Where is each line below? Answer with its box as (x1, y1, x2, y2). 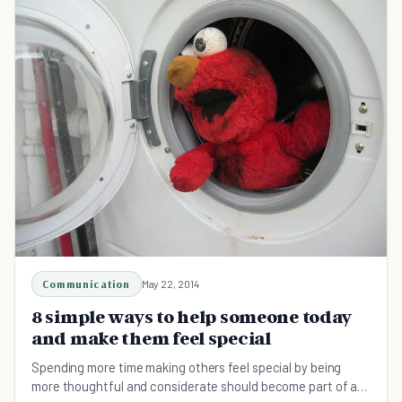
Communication (42, 277, 131, 292)
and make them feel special (31, 328, 271, 350)
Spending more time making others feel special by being (31, 359, 342, 376)
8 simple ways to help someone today (31, 306, 353, 328)
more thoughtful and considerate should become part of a (31, 378, 358, 395)
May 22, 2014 (141, 277, 199, 291)
